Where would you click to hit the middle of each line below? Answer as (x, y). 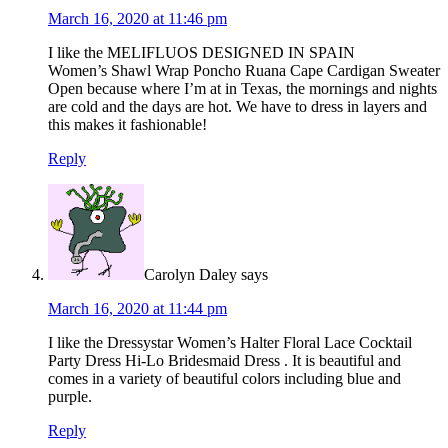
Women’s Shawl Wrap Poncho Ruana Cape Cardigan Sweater (244, 71)
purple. (70, 397)
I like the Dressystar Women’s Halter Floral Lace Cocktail (230, 343)
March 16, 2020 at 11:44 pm (137, 309)
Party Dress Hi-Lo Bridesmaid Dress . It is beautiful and (224, 361)
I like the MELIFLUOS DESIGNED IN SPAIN (201, 53)
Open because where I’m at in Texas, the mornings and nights (242, 89)
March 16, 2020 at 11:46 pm (137, 19)
